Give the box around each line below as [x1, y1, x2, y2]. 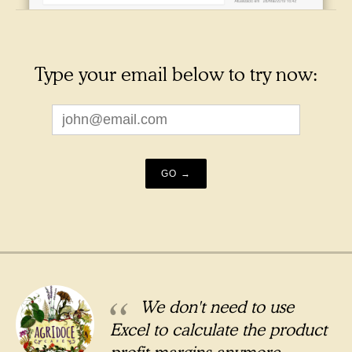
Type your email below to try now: [35, 62, 317, 86]
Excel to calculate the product [110, 319, 327, 339]
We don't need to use [134, 296, 294, 317]
